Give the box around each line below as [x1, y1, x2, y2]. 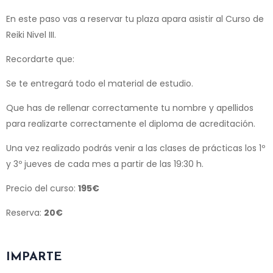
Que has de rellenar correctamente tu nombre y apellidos [6, 101, 253, 114]
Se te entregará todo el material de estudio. [6, 77, 193, 90]
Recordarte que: [6, 52, 74, 65]
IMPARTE [6, 250, 62, 263]
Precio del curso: [6, 182, 78, 194]
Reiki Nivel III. [6, 28, 56, 41]
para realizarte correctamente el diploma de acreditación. [6, 117, 255, 130]
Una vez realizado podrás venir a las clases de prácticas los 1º [6, 141, 265, 154]
